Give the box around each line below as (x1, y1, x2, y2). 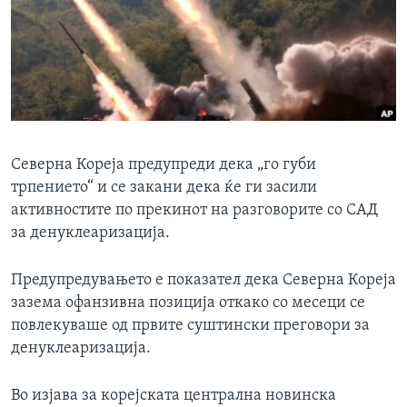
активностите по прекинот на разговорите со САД (11, 202, 378, 220)
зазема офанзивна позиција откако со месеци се (11, 294, 365, 313)
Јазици (31, 26, 81, 45)
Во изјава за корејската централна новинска (11, 387, 336, 405)
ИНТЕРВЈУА (33, 10, 105, 25)
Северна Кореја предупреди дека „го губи (11, 156, 316, 174)
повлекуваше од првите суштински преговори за (11, 317, 370, 335)
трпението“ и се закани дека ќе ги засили (11, 179, 317, 197)
